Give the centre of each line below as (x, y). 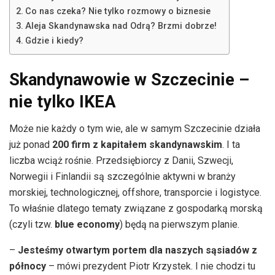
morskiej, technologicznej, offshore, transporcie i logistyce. (135, 193)
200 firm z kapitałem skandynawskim (137, 145)
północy (28, 266)
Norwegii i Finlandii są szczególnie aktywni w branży (122, 177)
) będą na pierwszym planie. (180, 225)
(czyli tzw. (32, 225)
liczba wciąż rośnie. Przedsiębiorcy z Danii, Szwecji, (121, 161)
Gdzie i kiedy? (54, 41)
